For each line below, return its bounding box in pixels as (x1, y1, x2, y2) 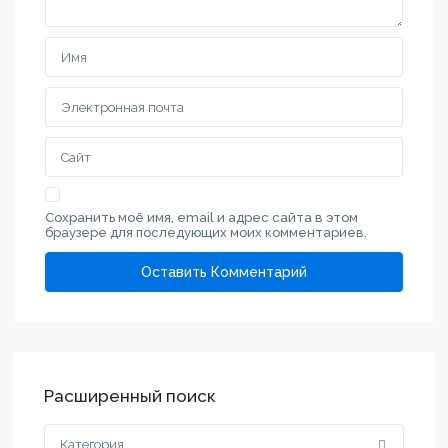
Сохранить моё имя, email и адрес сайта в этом (45, 210, 359, 226)
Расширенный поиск (44, 386, 217, 407)
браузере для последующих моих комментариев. (45, 225, 368, 241)
